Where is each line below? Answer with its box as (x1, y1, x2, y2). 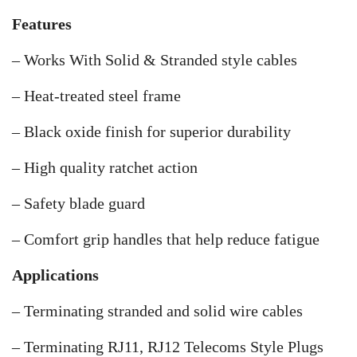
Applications (12, 266, 99, 284)
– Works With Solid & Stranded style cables (12, 51, 297, 69)
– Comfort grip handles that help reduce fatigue (12, 230, 320, 248)
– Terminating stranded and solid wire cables (12, 302, 303, 320)
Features (12, 15, 72, 33)
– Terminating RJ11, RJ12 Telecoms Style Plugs (12, 338, 324, 355)
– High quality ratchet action (12, 159, 198, 176)
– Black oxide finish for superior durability (12, 123, 291, 140)
